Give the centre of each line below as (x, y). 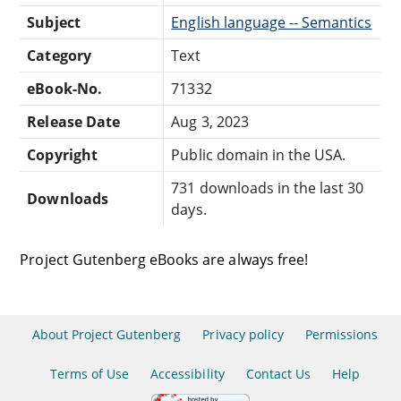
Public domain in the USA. (259, 154)
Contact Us (278, 374)
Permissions (342, 334)
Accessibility (188, 374)
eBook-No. (64, 88)
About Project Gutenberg (107, 334)
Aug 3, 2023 (210, 121)
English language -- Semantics (272, 22)
